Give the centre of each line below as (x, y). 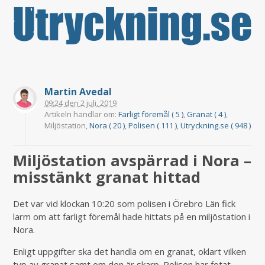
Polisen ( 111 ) (153, 126)
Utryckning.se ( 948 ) (216, 126)
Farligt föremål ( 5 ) (151, 114)
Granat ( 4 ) (207, 114)
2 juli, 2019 (98, 103)
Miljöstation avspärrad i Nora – (132, 161)
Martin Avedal (78, 92)
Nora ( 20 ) (107, 126)
